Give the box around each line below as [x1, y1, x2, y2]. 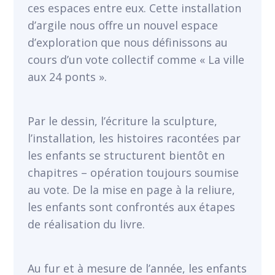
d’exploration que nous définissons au [27, 35, 228, 50]
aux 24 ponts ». [27, 69, 113, 84]
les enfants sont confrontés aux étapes [27, 199, 235, 214]
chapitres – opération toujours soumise [27, 165, 239, 180]
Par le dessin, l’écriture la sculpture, [27, 114, 217, 128]
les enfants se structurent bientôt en [27, 148, 225, 163]
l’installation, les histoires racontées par [27, 131, 241, 145]
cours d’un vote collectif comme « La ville [27, 52, 244, 67]
